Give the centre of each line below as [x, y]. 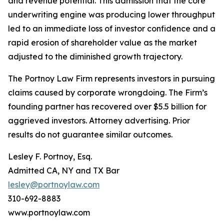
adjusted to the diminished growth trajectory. [95, 56]
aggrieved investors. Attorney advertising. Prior [99, 120]
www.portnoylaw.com [49, 212]
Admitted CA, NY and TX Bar [64, 170]
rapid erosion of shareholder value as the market [102, 42]
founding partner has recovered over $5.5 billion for [107, 106]
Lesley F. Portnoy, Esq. [50, 156]
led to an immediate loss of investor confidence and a [112, 28]
